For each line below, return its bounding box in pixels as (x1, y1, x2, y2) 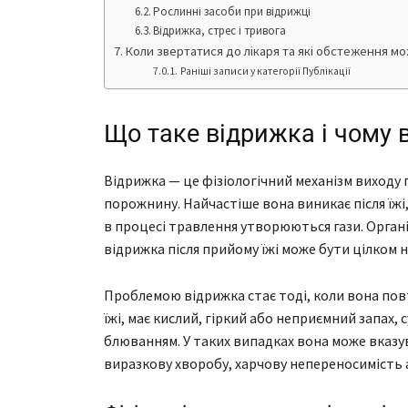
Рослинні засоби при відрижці (153, 4, 311, 20)
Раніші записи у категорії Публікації (179, 64, 351, 78)
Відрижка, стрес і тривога (153, 23, 287, 39)
